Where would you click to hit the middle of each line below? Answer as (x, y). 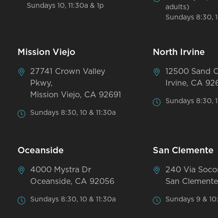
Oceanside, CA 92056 (73, 181)
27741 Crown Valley (68, 71)
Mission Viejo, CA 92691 (76, 95)
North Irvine (179, 52)
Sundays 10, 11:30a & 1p (65, 6)
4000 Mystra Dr (61, 170)
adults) (178, 7)
